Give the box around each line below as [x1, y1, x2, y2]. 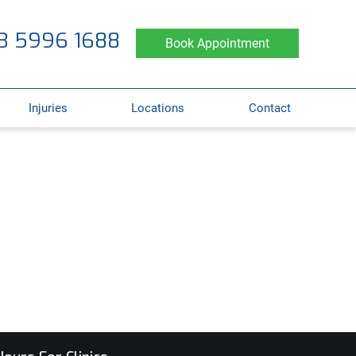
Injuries [28, 100, 68, 115]
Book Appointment [165, 36, 269, 51]
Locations [131, 100, 185, 115]
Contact [248, 100, 291, 115]
